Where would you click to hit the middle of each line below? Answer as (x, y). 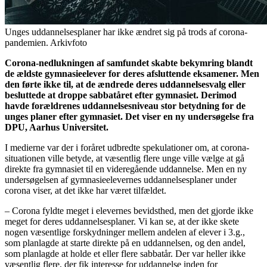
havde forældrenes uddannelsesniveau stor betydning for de (125, 106)
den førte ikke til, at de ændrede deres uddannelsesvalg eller (125, 85)
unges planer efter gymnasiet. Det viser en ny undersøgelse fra (129, 117)
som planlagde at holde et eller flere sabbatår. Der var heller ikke (125, 254)
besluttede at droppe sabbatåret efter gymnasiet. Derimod (121, 95)
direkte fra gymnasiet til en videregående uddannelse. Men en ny (126, 169)
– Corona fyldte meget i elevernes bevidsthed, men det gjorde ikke (129, 211)
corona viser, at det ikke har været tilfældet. (86, 191)
